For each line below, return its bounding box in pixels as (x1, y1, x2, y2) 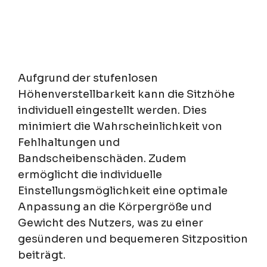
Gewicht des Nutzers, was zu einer (18, 216, 203, 230)
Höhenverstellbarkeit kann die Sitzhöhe (18, 88, 235, 101)
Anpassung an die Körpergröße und (18, 200, 212, 214)
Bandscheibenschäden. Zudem (18, 152, 187, 166)
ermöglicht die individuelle (18, 168, 162, 182)
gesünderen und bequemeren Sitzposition (18, 232, 248, 246)
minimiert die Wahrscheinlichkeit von (18, 120, 222, 133)
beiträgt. (18, 249, 66, 262)
